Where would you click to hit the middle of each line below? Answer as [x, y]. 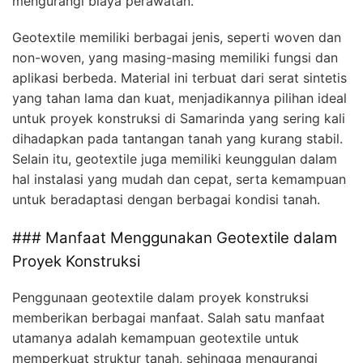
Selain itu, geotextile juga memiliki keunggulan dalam [175, 158]
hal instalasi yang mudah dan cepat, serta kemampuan [179, 179]
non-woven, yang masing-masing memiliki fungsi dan [175, 57]
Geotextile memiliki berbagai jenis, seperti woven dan [177, 37]
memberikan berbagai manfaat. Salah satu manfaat [169, 318]
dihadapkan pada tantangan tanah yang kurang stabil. [177, 138]
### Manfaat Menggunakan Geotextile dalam [175, 237]
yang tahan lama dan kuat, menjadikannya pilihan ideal [179, 98]
